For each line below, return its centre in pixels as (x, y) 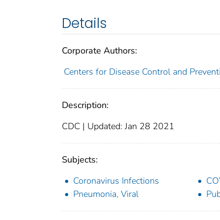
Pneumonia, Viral (106, 194)
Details (84, 24)
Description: (85, 105)
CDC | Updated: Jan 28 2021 (118, 126)
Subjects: (80, 160)
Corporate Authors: (99, 51)
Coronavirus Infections (116, 181)
